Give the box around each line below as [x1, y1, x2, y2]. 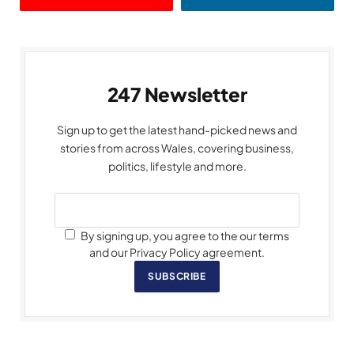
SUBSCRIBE [148, 270, 206, 283]
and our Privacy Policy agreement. [89, 245, 265, 260]
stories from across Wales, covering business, [60, 141, 294, 156]
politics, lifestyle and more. [107, 159, 247, 174]
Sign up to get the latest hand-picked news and [57, 122, 297, 137]
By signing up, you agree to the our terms [79, 228, 289, 243]
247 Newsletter [107, 82, 247, 107]
